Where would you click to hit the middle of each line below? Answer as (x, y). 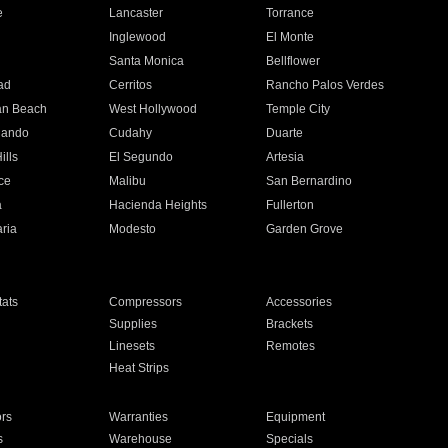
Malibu (127, 181)
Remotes (291, 346)
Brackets (290, 324)
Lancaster (135, 13)
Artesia (285, 157)
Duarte (285, 133)
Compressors (145, 302)
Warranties (138, 417)
